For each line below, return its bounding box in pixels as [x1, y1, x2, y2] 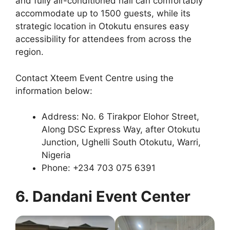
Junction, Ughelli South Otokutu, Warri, [42, 137, 201, 148]
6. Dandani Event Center [15, 187, 190, 205]
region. [15, 47, 44, 57]
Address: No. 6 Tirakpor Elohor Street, [42, 111, 199, 122]
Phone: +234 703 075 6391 [42, 163, 156, 174]
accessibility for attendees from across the [15, 34, 191, 45]
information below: [15, 85, 92, 96]
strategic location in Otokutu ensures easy [15, 21, 189, 32]
